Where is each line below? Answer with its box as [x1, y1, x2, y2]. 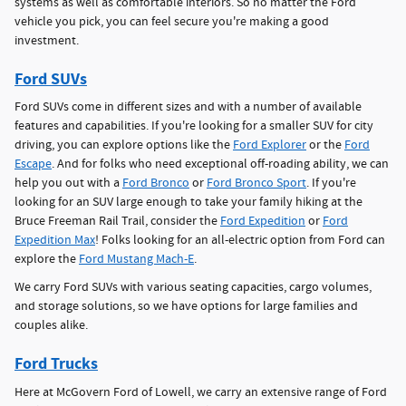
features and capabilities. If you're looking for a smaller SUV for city [14, 118, 373, 134]
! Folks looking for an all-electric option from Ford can [95, 232, 385, 248]
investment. [14, 32, 79, 49]
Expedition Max [14, 232, 95, 248]
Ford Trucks [14, 353, 98, 374]
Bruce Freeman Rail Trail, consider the [14, 213, 220, 229]
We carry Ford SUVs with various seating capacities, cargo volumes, [14, 279, 372, 295]
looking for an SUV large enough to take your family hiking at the [14, 194, 362, 210]
